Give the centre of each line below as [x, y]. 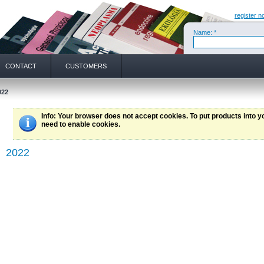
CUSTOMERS [86, 66]
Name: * [205, 32]
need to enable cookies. [81, 125]
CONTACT [21, 66]
